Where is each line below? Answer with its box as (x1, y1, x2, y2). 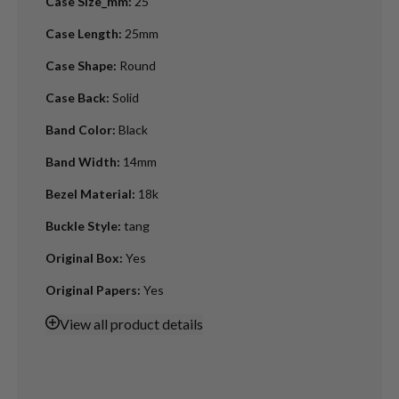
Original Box (45, 249, 119, 265)
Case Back (45, 89, 106, 105)
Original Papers (45, 281, 137, 297)
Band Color (45, 121, 112, 137)
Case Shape (45, 57, 113, 73)
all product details (90, 314, 203, 332)
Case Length (45, 25, 118, 41)
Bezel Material (45, 185, 132, 201)
